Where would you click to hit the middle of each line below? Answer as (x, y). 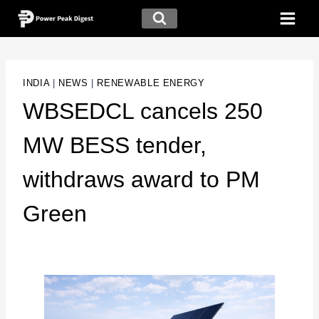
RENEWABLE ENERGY (151, 83)
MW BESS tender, (115, 146)
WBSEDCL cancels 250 (143, 111)
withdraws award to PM (141, 180)
